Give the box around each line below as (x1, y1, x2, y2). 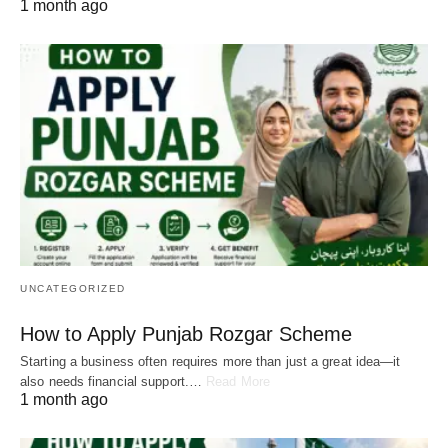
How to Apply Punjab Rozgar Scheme (20, 322, 352, 345)
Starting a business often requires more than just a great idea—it (20, 353, 401, 369)
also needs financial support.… (20, 373, 207, 389)
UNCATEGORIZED (20, 282, 126, 294)
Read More (206, 373, 271, 389)
